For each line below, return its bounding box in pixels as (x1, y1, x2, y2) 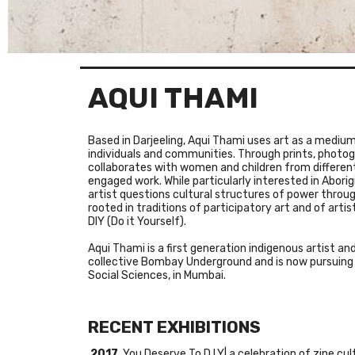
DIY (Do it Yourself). (88, 215, 186, 229)
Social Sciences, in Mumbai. (88, 269, 226, 283)
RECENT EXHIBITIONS (88, 317, 261, 338)
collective (88, 255, 141, 269)
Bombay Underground (141, 255, 252, 269)
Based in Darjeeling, (88, 134, 188, 148)
